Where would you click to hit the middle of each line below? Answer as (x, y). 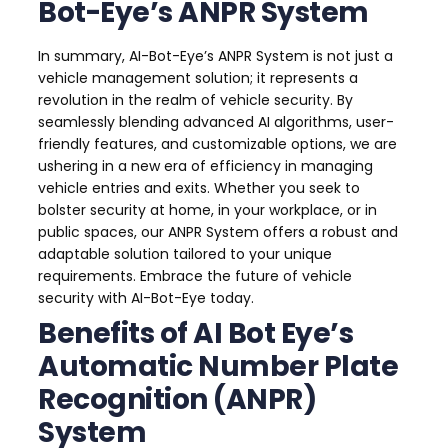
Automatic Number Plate (218, 367)
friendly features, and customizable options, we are (217, 144)
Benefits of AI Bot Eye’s (195, 334)
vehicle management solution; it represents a (198, 78)
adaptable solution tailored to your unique (185, 254)
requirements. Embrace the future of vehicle (195, 276)
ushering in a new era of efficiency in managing (205, 166)
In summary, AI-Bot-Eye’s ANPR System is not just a (215, 56)
